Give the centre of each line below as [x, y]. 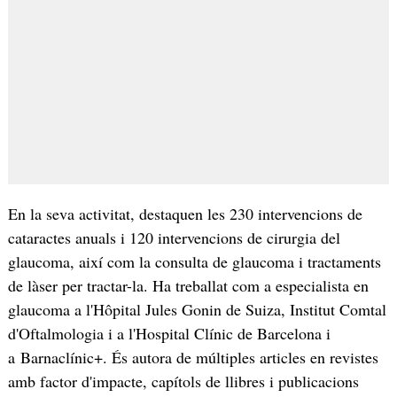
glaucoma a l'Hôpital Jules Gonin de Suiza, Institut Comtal [197, 309]
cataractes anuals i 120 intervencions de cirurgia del [174, 237]
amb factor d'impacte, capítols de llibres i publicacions [183, 381]
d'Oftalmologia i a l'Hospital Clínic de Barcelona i [169, 333]
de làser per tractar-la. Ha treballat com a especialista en [188, 285]
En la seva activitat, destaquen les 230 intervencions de [185, 213]
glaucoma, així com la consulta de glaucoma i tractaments [194, 261]
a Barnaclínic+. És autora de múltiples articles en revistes [193, 357]
